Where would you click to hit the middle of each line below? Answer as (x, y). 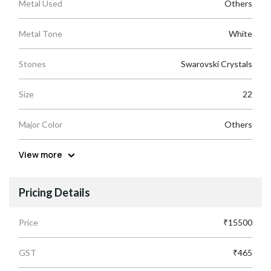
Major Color (41, 125)
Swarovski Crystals (216, 64)
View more (41, 155)
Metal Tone (41, 34)
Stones (32, 64)
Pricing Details (54, 193)
